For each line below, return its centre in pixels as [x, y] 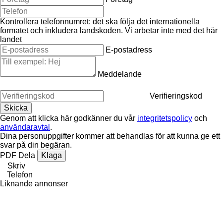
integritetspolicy [165, 118]
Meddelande [120, 74]
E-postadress [129, 50]
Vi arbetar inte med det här [171, 30]
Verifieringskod [176, 96]
